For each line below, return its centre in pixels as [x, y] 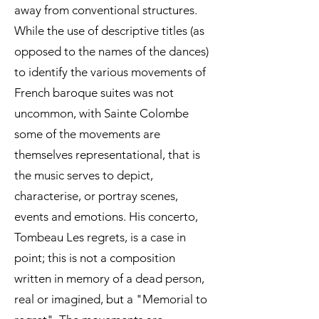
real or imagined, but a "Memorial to [111, 299]
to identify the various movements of [110, 72]
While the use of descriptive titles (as [109, 31]
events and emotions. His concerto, [106, 216]
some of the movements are [87, 134]
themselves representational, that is [107, 155]
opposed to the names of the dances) [111, 51]
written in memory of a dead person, [109, 278]
